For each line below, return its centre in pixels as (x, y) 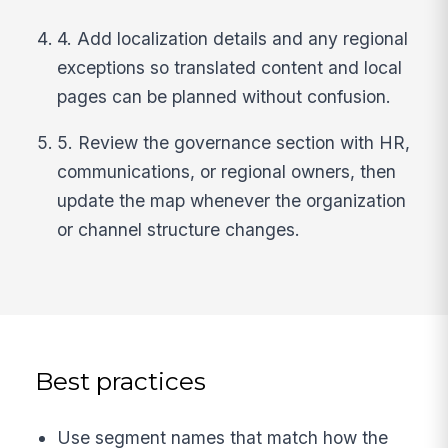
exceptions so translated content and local (230, 67)
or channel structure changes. (179, 230)
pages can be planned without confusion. (224, 96)
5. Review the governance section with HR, (234, 143)
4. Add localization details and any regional (233, 38)
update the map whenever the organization (232, 201)
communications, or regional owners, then (227, 172)
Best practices (121, 381)
